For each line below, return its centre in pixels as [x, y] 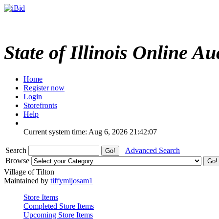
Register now [44, 88]
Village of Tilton [29, 172]
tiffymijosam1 [72, 180]
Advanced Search [153, 150]
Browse [18, 160]
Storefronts [40, 105]
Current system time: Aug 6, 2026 [76, 131]
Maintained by [27, 180]
